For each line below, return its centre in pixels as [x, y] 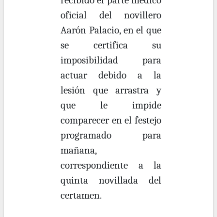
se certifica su [111, 45]
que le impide [111, 105]
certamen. [81, 195]
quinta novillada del [111, 180]
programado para [111, 135]
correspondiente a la [111, 165]
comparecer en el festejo [111, 120]
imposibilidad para [111, 60]
